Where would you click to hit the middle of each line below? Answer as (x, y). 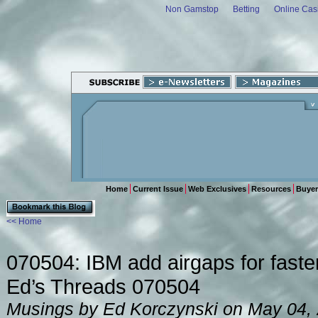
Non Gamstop (192, 9)
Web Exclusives (217, 189)
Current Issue (158, 189)
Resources (271, 189)
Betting (246, 9)
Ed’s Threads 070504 (103, 286)
